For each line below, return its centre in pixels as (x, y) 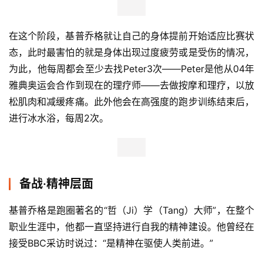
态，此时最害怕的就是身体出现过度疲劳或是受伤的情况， (131, 52)
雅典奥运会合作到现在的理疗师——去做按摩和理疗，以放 (131, 85)
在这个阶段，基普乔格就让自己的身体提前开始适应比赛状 (131, 36)
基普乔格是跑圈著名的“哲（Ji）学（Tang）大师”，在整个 (131, 210)
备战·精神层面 (56, 183)
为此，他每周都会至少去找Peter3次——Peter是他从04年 (131, 68)
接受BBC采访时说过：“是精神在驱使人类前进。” (111, 243)
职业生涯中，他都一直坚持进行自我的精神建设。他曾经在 (131, 226)
